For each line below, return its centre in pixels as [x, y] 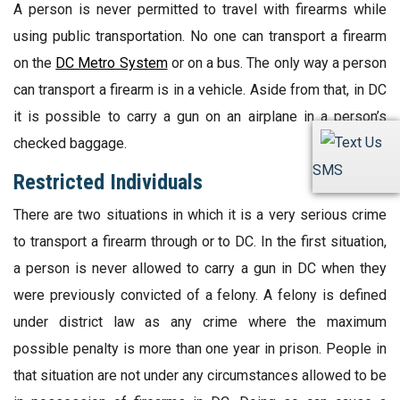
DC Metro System [112, 63]
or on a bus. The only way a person [277, 63]
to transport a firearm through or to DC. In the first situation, [200, 242]
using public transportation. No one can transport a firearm [200, 37]
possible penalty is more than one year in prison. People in [200, 349]
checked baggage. [70, 144]
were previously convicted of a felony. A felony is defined [200, 296]
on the [35, 63]
